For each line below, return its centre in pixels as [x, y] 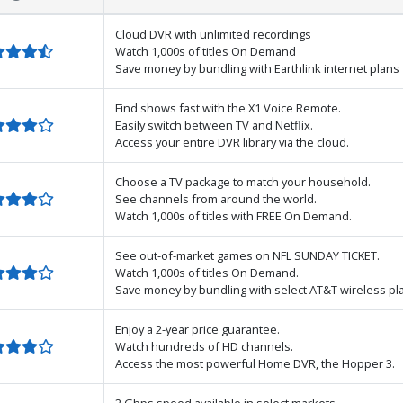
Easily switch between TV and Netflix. [214, 125]
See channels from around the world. [216, 198]
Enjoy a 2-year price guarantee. [197, 329]
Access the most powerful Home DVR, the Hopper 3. [255, 363]
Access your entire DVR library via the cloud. [232, 142]
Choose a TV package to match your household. [243, 181]
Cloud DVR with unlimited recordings [213, 34]
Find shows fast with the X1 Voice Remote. [228, 107]
